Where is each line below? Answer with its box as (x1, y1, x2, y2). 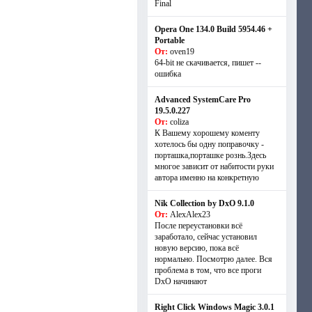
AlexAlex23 (169, 210, 210, 219)
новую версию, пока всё (154, 243, 239, 253)
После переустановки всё (154, 221, 242, 231)
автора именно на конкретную (154, 173, 259, 182)
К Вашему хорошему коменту (154, 128, 260, 138)
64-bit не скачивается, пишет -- (154, 58, 261, 68)
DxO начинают (154, 276, 207, 286)
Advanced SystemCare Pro (154, 95, 251, 104)
